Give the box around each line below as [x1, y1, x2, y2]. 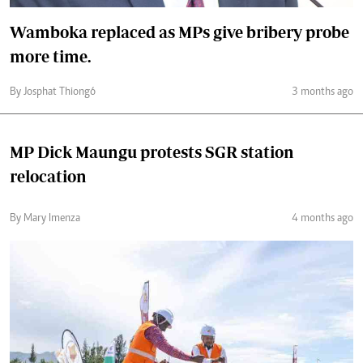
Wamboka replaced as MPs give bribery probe [10, 23, 349, 41]
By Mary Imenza [10, 213, 80, 224]
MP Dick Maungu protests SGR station [10, 143, 294, 161]
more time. [10, 47, 91, 66]
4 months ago [292, 213, 353, 224]
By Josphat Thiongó [10, 87, 96, 98]
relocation [10, 167, 87, 186]
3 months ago [292, 87, 353, 98]
